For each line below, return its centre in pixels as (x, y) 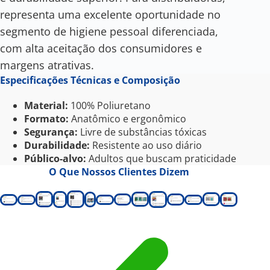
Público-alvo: (55, 159)
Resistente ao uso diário (146, 146)
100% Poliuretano (109, 106)
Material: (46, 106)
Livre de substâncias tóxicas (142, 132)
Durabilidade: (57, 146)
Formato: (46, 119)
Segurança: (51, 132)
